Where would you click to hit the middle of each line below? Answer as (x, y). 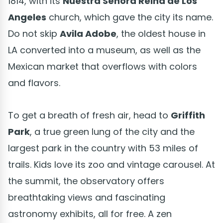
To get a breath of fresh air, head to (89, 115)
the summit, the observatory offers (86, 181)
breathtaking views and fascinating (87, 197)
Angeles (27, 17)
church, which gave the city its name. (130, 17)
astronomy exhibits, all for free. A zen (90, 214)
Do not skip (34, 33)
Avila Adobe (88, 33)
